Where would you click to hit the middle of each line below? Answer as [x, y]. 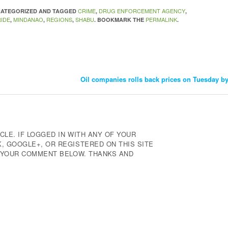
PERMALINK [162, 19]
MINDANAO [28, 19]
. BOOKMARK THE [120, 19]
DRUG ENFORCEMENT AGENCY [142, 10]
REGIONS [60, 19]
